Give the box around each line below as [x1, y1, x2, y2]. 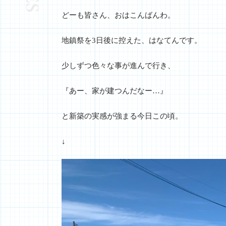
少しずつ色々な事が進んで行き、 [62, 62, 175, 70]
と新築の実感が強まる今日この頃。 [62, 112, 183, 120]
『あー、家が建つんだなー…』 [62, 87, 167, 95]
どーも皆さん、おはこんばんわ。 [62, 11, 175, 19]
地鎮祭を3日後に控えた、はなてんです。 [62, 36, 202, 44]
